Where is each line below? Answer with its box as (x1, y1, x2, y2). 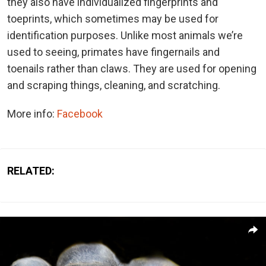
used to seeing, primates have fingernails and (7, 45, 220, 58)
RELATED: (7, 164, 55, 177)
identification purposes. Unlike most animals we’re (7, 28, 243, 42)
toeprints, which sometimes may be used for (7, 12, 218, 25)
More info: (7, 107, 57, 120)
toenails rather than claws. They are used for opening (7, 62, 256, 75)
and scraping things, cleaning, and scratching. (7, 78, 220, 91)
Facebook (57, 107, 103, 120)
